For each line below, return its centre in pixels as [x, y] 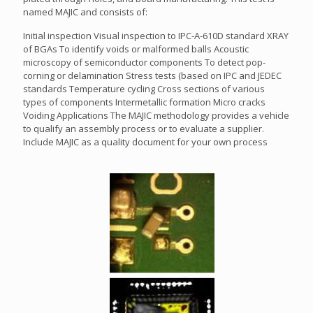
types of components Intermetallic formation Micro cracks [144, 102]
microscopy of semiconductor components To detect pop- [144, 62]
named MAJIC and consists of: [85, 12]
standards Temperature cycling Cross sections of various [144, 89]
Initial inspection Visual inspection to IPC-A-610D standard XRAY [156, 36]
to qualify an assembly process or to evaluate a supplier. [144, 129]
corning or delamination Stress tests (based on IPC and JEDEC [152, 75]
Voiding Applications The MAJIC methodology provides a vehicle [156, 115]
